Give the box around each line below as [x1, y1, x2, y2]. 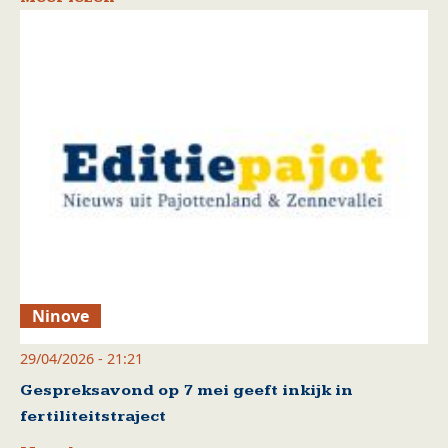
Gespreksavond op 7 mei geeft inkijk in [20, 380, 353, 400]
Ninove [32, 304, 90, 327]
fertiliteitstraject [20, 406, 166, 426]
